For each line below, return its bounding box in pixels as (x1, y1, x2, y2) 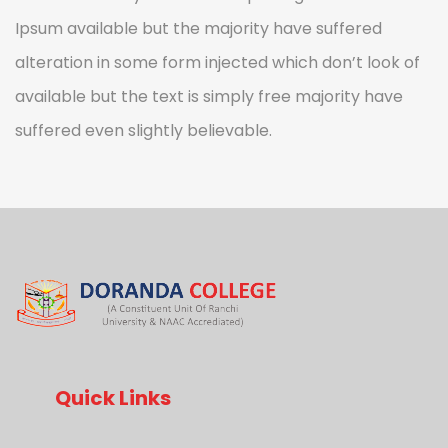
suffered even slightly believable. (15, 118, 272, 142)
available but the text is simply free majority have (15, 84, 403, 108)
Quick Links (55, 383, 171, 412)
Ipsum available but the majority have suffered (15, 16, 382, 40)
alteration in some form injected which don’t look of (15, 50, 420, 74)
